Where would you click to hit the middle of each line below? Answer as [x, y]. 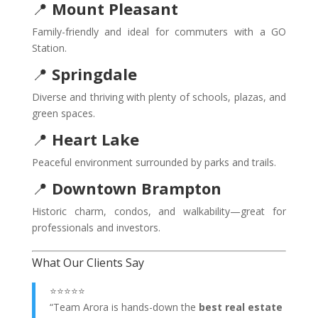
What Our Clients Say [88, 263]
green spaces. [63, 113]
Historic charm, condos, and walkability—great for [159, 211]
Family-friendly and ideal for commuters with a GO [159, 32]
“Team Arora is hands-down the [124, 307]
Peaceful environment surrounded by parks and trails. [154, 162]
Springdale [94, 74]
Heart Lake [95, 139]
